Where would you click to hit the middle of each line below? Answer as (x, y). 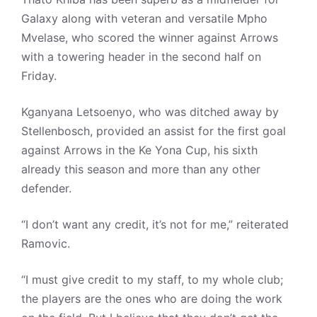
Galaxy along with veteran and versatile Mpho (144, 18)
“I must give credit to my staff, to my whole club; (152, 279)
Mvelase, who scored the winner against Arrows (150, 38)
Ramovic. (47, 243)
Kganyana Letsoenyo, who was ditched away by (150, 112)
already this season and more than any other (141, 169)
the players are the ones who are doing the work (152, 299)
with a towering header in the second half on (141, 57)
